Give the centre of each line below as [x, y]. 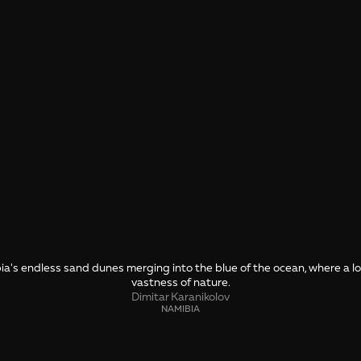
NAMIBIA [180, 309]
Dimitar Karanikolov [180, 297]
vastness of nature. [180, 282]
